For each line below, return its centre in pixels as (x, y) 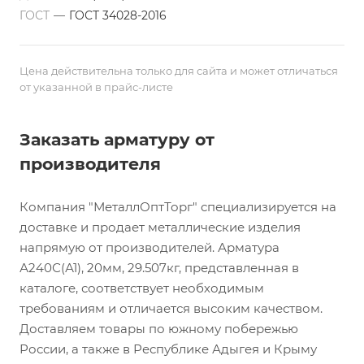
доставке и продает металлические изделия (160, 227)
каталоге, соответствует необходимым (142, 288)
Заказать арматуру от (117, 139)
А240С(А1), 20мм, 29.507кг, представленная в (159, 268)
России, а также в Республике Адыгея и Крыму (168, 349)
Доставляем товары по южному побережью (159, 329)
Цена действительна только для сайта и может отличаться (179, 71)
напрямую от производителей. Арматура (149, 247)
